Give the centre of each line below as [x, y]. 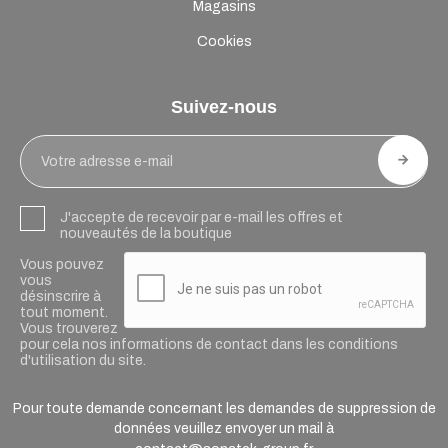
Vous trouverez [69, 329]
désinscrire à [60, 297]
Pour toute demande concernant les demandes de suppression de [224, 409]
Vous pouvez [62, 265]
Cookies [224, 42]
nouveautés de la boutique [146, 234]
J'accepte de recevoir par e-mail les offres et [201, 218]
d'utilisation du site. [83, 361]
